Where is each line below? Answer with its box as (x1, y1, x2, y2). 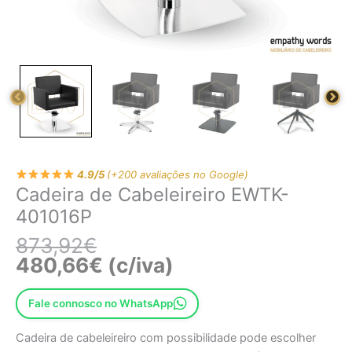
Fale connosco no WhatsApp (27, 297, 173, 310)
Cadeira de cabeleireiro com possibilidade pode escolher (16, 330, 316, 345)
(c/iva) (103, 253, 174, 278)
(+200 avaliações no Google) (106, 167, 248, 181)
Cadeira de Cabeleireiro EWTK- (16, 182, 289, 206)
